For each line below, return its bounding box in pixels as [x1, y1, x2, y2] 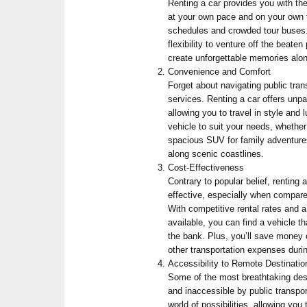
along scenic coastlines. [168, 148, 265, 159]
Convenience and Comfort [168, 66, 271, 77]
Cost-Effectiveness [168, 162, 245, 173]
